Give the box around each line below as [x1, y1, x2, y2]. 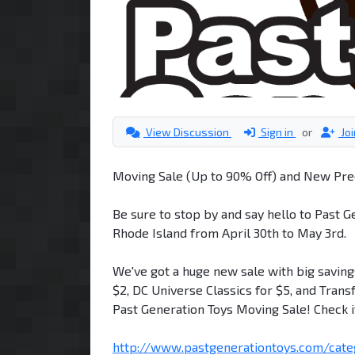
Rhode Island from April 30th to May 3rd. [113, 224, 346, 240]
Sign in [258, 124, 296, 139]
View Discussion [143, 124, 231, 139]
